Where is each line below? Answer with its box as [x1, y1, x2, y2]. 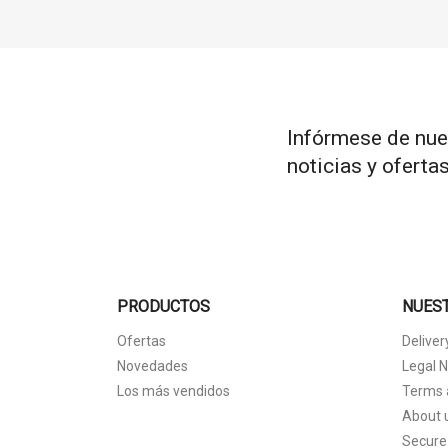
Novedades [117, 357, 188, 374]
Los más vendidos [117, 382, 230, 399]
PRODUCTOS [117, 296, 210, 316]
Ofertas [117, 332, 166, 349]
